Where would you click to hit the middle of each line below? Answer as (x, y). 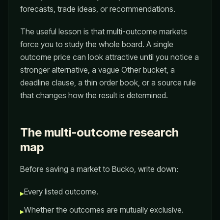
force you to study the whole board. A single (97, 44)
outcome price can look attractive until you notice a (110, 57)
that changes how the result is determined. (94, 95)
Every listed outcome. (61, 192)
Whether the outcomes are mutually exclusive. (104, 210)
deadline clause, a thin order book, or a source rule (108, 82)
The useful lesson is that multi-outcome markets (104, 31)
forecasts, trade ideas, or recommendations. (98, 9)
